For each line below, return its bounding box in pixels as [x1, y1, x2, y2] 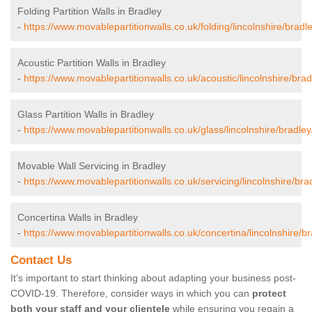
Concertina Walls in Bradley [17, 212, 138, 224]
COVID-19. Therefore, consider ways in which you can [10, 288, 252, 299]
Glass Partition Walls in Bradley [17, 109, 154, 120]
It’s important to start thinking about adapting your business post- [10, 272, 296, 284]
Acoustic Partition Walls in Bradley [17, 57, 166, 69]
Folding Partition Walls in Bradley [17, 6, 162, 17]
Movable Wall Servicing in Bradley [17, 160, 166, 172]
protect [252, 288, 286, 299]
